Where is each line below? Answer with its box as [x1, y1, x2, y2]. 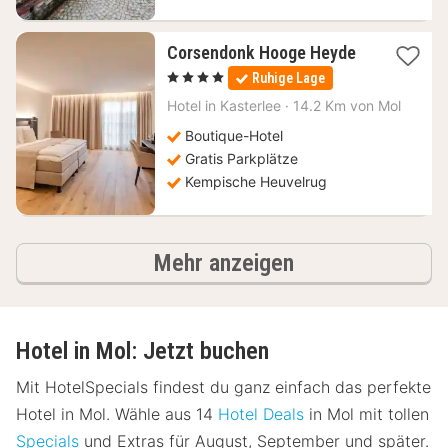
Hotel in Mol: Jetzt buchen [16, 337, 269, 365]
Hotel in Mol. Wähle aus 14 [16, 404, 218, 425]
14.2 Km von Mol [292, 97, 401, 114]
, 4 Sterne [165, 69, 217, 83]
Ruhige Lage [251, 70, 325, 86]
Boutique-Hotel [184, 127, 283, 144]
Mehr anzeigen [154, 249, 294, 277]
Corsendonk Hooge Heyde [166, 42, 356, 63]
